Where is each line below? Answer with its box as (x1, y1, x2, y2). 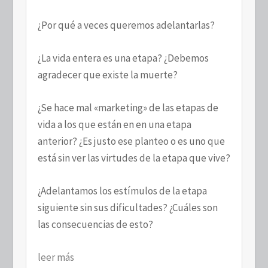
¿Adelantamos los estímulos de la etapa (37, 184, 207, 198)
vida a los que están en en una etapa (37, 117, 191, 131)
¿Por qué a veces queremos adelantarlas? (37, 18, 215, 32)
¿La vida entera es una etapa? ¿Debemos (37, 51, 209, 65)
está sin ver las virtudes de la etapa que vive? (37, 151, 230, 165)
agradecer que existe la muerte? (37, 68, 178, 81)
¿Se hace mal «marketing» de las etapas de (37, 100, 218, 114)
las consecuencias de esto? (37, 218, 153, 232)
